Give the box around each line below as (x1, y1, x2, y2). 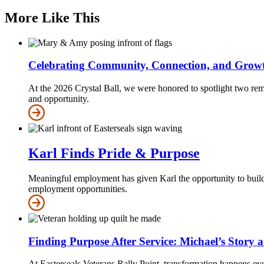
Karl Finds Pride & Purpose (28, 145, 200, 161)
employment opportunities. (28, 183, 127, 194)
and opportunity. (28, 94, 89, 104)
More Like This (5, 9, 100, 25)
